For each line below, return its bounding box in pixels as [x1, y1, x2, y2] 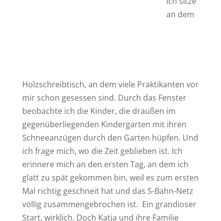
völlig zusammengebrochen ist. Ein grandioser [22, 199, 196, 210]
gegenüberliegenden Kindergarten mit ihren [22, 119, 186, 130]
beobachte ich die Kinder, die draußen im [22, 106, 176, 116]
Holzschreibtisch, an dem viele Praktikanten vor [22, 79, 199, 90]
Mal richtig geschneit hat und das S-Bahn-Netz [22, 185, 193, 196]
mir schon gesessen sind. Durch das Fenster [22, 92, 186, 103]
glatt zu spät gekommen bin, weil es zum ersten [22, 172, 199, 183]
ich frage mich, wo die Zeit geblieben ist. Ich [22, 146, 183, 156]
